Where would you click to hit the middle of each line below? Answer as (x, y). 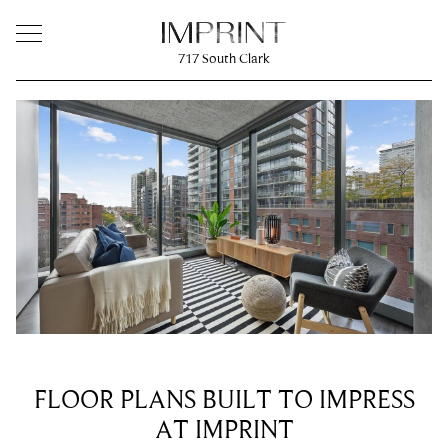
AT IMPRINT (224, 430)
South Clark (234, 59)
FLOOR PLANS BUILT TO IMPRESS (224, 400)
